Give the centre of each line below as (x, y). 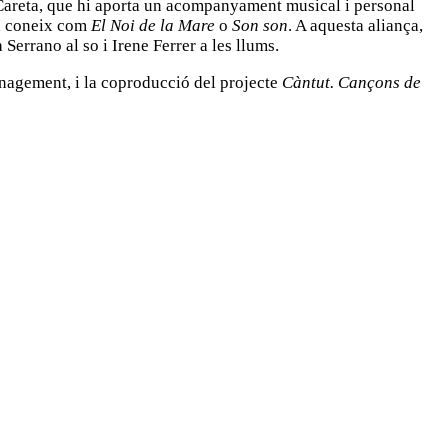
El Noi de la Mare (151, 26)
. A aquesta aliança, (355, 26)
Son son (260, 26)
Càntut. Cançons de (349, 83)
